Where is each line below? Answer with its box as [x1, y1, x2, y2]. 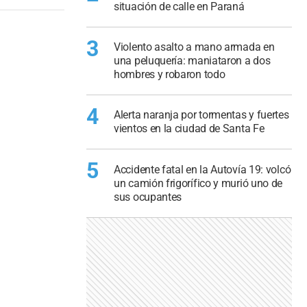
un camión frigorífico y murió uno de [114, 176, 283, 190]
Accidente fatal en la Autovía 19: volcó [114, 162, 291, 176]
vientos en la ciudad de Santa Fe [114, 122, 265, 136]
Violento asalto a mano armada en [114, 40, 275, 53]
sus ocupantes [114, 190, 182, 204]
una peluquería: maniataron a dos [114, 53, 271, 67]
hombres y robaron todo [114, 67, 225, 81]
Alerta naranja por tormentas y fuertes [114, 108, 289, 122]
